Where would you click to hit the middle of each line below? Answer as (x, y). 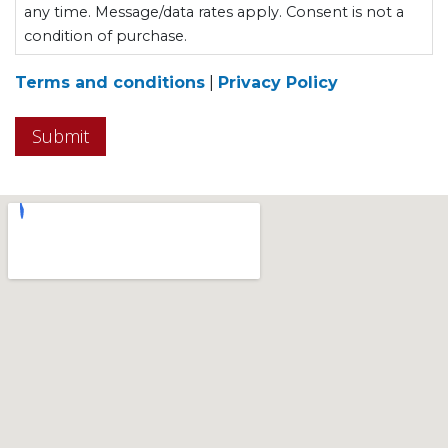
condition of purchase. (105, 35)
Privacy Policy (278, 83)
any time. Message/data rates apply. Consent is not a (214, 11)
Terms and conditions (110, 83)
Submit (60, 136)
